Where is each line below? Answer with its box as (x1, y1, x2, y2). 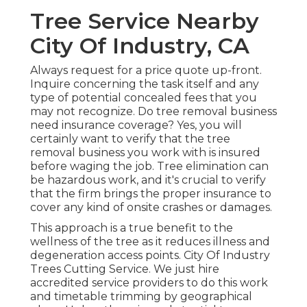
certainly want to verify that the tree (30, 132, 230, 146)
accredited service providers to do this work (30, 276, 268, 290)
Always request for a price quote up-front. (30, 64, 262, 77)
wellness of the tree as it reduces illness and (30, 235, 270, 249)
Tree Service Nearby (30, 8, 259, 35)
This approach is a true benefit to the (30, 221, 233, 235)
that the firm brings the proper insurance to (30, 187, 271, 201)
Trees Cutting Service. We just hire (30, 262, 219, 276)
